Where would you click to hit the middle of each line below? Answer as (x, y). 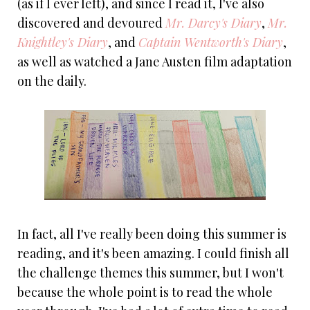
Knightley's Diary (63, 43)
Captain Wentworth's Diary (211, 43)
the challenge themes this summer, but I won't (151, 273)
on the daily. (52, 81)
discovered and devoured (91, 23)
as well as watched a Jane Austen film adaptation (155, 62)
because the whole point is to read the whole (145, 292)
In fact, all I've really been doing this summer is (152, 234)
